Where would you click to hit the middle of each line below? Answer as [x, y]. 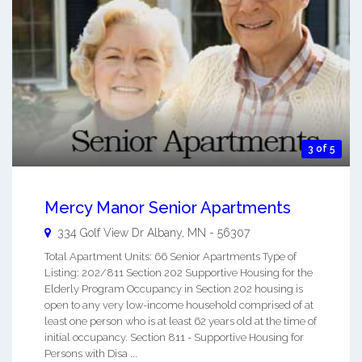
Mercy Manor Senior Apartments [168, 208]
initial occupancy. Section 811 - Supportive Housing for [174, 338]
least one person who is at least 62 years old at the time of [181, 322]
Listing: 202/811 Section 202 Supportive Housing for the [179, 273]
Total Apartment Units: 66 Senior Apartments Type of [170, 257]
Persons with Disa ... [91, 354]
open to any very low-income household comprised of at [179, 305]
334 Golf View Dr [101, 233]
